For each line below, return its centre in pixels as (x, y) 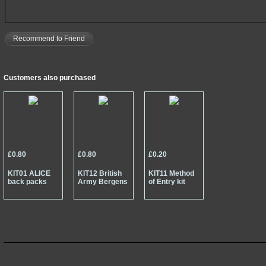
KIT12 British (100, 174)
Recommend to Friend (49, 39)
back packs (27, 182)
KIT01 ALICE (29, 174)
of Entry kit (167, 182)
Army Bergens (103, 182)
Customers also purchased (50, 78)
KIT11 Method (171, 174)
